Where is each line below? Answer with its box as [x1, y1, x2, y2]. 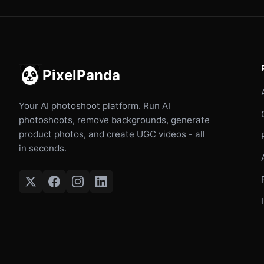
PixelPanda [42, 66, 120, 84]
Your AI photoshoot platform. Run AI [19, 100, 170, 111]
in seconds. [19, 142, 67, 154]
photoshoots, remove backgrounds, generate [19, 114, 210, 126]
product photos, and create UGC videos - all [19, 128, 205, 140]
